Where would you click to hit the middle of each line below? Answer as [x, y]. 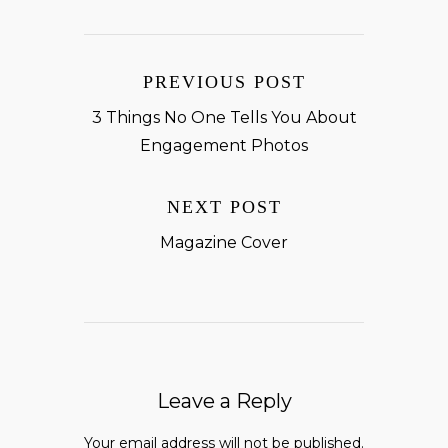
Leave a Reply [224, 401]
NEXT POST [224, 207]
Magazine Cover [224, 243]
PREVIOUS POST [224, 82]
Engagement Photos [224, 146]
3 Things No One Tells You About [224, 118]
